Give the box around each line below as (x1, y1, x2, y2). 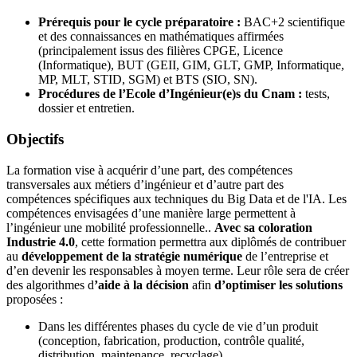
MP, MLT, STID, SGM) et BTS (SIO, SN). (38, 73, 257, 87)
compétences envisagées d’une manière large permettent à (6, 206, 296, 220)
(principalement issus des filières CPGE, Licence (38, 44, 283, 58)
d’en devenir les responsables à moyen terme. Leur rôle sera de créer (6, 263, 349, 277)
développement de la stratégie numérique (22, 249, 242, 263)
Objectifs (6, 130, 64, 147)
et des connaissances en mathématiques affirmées (38, 29, 284, 44)
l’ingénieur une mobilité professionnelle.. (6, 220, 214, 234)
